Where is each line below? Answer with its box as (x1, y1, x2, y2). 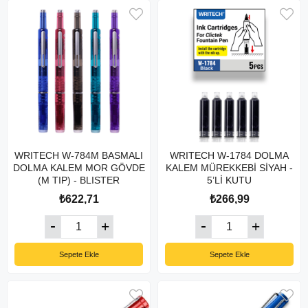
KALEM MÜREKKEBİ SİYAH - (166, 162, 293, 173)
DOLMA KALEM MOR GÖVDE (12, 162, 145, 173)
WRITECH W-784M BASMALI (14, 150, 143, 161)
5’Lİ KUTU (207, 175, 252, 186)
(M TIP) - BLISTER (38, 175, 120, 186)
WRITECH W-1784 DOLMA (170, 150, 289, 161)
